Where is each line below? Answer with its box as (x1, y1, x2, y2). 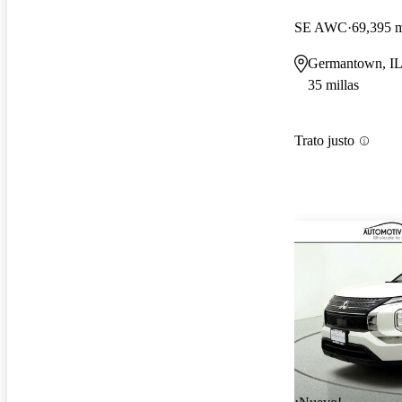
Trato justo (294, 133, 354, 149)
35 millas (308, 76, 359, 92)
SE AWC (294, 19, 347, 35)
